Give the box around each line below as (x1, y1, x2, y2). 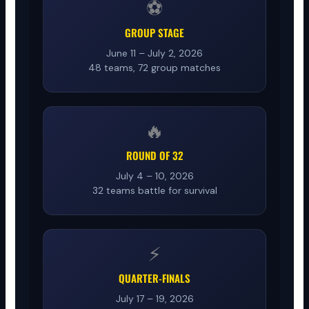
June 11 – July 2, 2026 (106, 46, 203, 59)
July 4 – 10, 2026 (115, 169, 194, 182)
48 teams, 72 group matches (88, 61, 221, 74)
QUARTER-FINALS (119, 270, 190, 286)
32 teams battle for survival (92, 183, 217, 197)
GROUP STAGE (125, 24, 184, 40)
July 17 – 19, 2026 (115, 292, 194, 305)
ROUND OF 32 (126, 147, 183, 163)
